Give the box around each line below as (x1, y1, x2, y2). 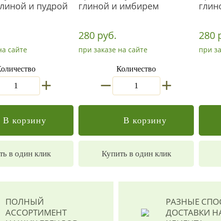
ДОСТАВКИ (166, 207, 211, 218)
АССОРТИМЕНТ (5, 207, 67, 218)
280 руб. (78, 29, 116, 42)
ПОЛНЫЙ (5, 196, 44, 207)
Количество (116, 65, 156, 74)
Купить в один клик (101, 149, 171, 158)
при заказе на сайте (78, 45, 147, 54)
